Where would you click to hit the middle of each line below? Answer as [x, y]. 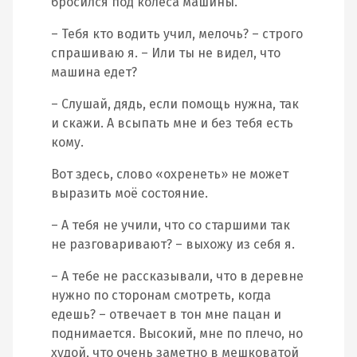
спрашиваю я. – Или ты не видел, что [166, 53]
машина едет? [94, 72]
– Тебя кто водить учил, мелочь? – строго [177, 34]
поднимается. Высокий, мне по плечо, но [177, 333]
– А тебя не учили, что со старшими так [171, 225]
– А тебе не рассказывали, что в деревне [177, 276]
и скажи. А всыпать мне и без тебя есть [172, 123]
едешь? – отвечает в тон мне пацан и [166, 314]
